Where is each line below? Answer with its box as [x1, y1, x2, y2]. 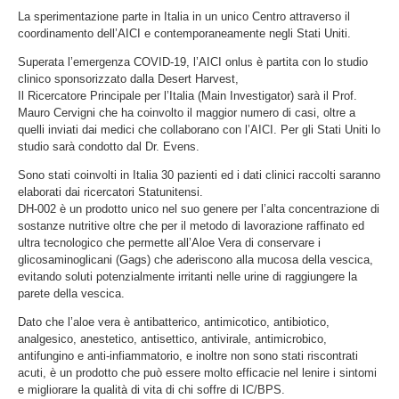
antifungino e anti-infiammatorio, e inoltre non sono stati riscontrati [18, 349, 358, 363]
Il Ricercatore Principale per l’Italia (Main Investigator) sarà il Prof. [18, 89, 357, 103]
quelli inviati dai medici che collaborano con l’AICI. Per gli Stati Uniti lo [18, 123, 380, 137]
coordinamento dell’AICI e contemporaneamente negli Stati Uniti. [18, 27, 351, 41]
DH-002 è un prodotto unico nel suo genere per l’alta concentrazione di [18, 202, 379, 216]
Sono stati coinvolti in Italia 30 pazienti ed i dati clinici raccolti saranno [18, 168, 380, 183]
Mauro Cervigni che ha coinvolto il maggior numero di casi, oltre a [18, 106, 355, 120]
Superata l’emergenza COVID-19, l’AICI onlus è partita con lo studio [18, 55, 368, 69]
